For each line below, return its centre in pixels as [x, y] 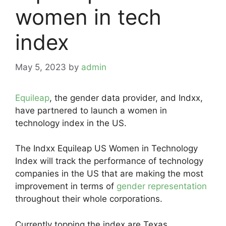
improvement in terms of [66, 186]
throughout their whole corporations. [89, 199]
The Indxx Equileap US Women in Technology [106, 148]
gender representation [162, 186]
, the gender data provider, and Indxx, [126, 98]
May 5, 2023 [41, 67]
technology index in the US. [71, 123]
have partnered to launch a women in [91, 110]
